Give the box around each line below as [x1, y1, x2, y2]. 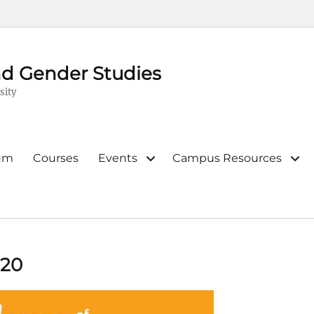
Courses [33, 151, 78, 165]
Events [98, 151, 137, 165]
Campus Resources [172, 151, 282, 165]
